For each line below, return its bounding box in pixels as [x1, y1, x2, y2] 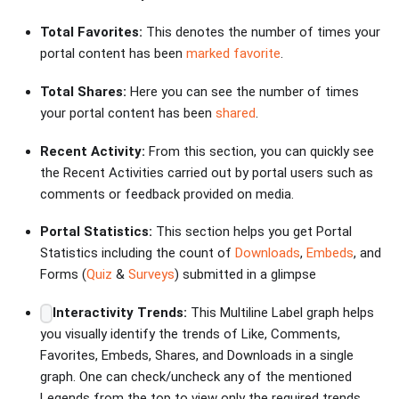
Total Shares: [40, 83, 126, 100]
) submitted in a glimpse [175, 266, 316, 283]
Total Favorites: [40, 24, 142, 41]
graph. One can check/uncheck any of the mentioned [40, 369, 352, 386]
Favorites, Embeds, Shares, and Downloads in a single [40, 347, 354, 364]
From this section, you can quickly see [145, 142, 374, 159]
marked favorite [186, 45, 281, 62]
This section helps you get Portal [152, 224, 352, 240]
